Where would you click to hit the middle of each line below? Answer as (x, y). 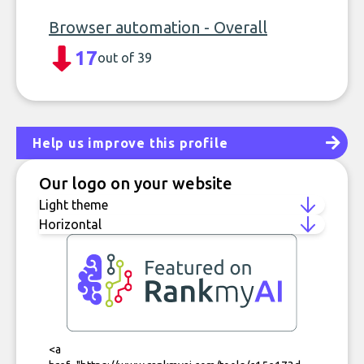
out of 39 (125, 58)
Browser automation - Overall (158, 27)
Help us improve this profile (130, 143)
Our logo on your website (136, 183)
